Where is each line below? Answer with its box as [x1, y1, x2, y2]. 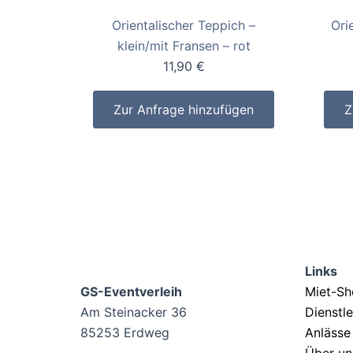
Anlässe [305, 325, 351, 341]
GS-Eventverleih [80, 284, 182, 300]
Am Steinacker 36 [80, 304, 187, 321]
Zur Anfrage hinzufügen [113, 102, 255, 118]
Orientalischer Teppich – [112, 17, 256, 34]
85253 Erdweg [80, 325, 169, 341]
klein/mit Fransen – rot [117, 38, 251, 54]
